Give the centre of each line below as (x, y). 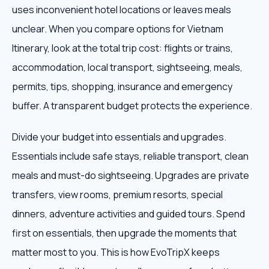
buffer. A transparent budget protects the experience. (132, 106)
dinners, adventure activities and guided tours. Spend (128, 214)
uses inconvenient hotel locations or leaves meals (122, 10)
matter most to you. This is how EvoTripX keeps (116, 252)
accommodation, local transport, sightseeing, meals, (127, 67)
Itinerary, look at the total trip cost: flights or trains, (122, 48)
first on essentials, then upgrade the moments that (124, 233)
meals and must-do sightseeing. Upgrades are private (131, 175)
